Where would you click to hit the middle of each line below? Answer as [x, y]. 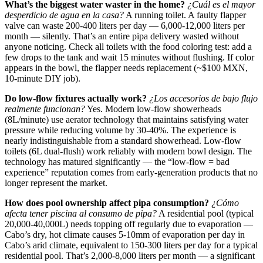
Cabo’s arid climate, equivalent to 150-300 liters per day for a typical [131, 245]
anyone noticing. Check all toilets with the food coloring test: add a [128, 47]
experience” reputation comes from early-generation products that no [131, 173]
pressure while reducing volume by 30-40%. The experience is [120, 130]
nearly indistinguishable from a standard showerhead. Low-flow [123, 141]
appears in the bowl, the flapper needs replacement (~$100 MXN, [126, 68]
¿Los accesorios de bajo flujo [203, 99]
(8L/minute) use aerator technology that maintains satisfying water [127, 120]
